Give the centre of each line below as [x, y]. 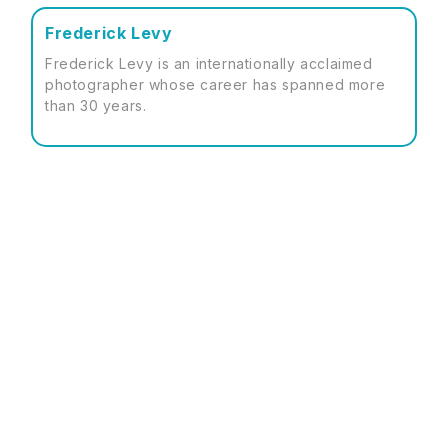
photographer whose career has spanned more [215, 84]
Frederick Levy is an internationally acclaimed [209, 63]
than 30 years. [96, 105]
